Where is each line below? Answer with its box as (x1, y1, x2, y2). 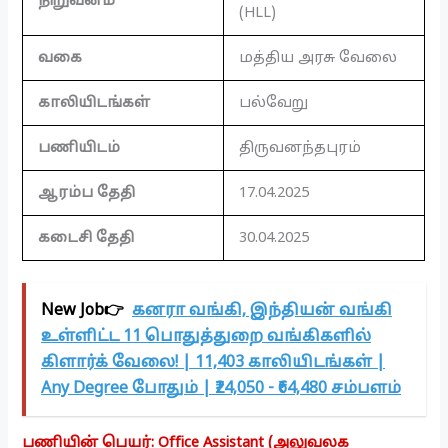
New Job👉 (41, 300, 125, 321)
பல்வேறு (239, 94, 309, 113)
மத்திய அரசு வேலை (239, 49, 398, 68)
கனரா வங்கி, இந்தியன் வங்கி (132, 300, 393, 321)
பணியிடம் (38, 139, 121, 158)
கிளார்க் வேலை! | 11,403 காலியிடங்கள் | (41, 352, 386, 373)
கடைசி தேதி (38, 229, 135, 248)
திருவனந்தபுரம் (239, 139, 362, 158)
